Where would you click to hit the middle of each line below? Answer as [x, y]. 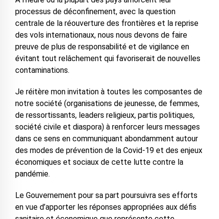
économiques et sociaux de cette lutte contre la [99, 162]
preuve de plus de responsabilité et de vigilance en [102, 47]
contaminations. [42, 70]
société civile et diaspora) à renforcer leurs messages [107, 127]
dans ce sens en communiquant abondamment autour [106, 139]
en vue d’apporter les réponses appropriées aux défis [106, 207]
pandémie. [32, 174]
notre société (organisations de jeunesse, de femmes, [107, 103]
